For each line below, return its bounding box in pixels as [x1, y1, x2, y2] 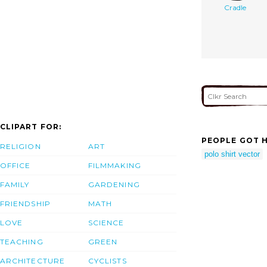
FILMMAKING [88, 161, 141, 170]
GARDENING [88, 180, 140, 190]
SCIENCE [88, 218, 125, 228]
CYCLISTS [88, 256, 127, 266]
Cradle [224, 2, 246, 12]
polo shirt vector [204, 149, 260, 159]
